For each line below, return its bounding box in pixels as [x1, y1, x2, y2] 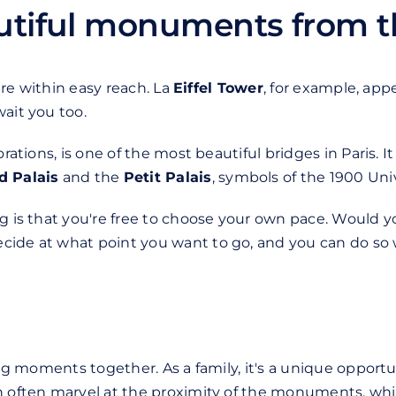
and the [58, 169, 124, 187]
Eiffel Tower [172, 80, 263, 97]
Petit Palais [123, 169, 212, 187]
